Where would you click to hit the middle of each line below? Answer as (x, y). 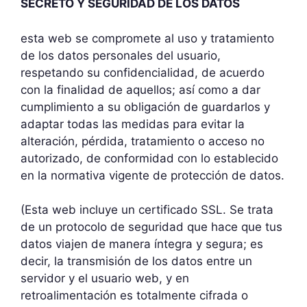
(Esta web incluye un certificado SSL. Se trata (147, 210)
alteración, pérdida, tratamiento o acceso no (143, 141)
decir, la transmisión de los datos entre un (136, 261)
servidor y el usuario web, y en (105, 278)
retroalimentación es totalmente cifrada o (134, 295)
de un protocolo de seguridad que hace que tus (151, 227)
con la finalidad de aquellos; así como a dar (140, 89)
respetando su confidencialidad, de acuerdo (143, 72)
